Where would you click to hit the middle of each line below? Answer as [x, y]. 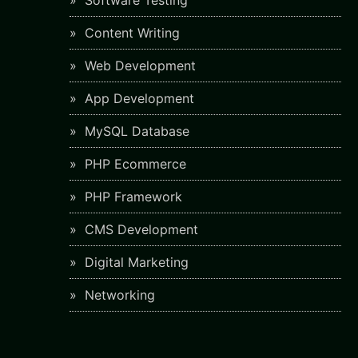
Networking [118, 295]
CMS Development [139, 230]
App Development [137, 99]
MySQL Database [135, 131]
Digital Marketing [135, 263]
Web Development [138, 66]
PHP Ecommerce [133, 164]
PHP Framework [131, 197]
